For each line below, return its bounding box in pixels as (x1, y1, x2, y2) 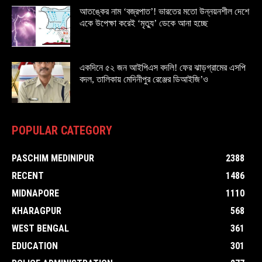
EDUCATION (12, 240, 58, 251)
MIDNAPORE (12, 188, 59, 199)
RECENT (12, 170, 44, 181)
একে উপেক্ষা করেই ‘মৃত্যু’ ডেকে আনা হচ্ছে (80, 18, 208, 28)
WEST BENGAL (12, 223, 69, 234)
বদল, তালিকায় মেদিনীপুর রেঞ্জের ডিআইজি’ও (80, 74, 208, 84)
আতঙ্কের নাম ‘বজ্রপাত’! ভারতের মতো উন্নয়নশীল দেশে (80, 6, 249, 16)
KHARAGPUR (12, 205, 61, 216)
